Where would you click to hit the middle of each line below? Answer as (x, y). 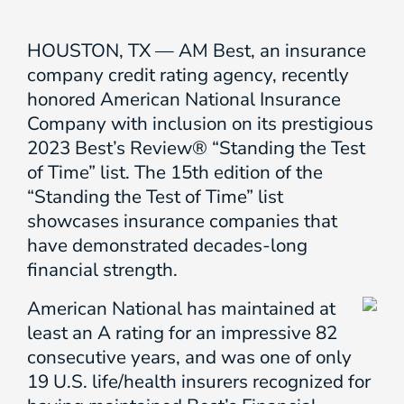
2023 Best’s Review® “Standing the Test (196, 148)
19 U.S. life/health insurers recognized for (199, 381)
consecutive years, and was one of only (189, 357)
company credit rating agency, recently (188, 75)
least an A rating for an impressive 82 (182, 333)
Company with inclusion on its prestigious (200, 124)
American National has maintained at (181, 308)
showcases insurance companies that (182, 221)
